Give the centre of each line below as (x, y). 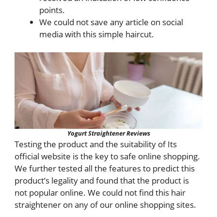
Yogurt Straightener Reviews (108, 133)
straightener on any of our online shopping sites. (105, 205)
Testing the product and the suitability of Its (96, 144)
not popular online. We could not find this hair (100, 193)
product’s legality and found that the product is (102, 180)
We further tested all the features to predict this (105, 168)
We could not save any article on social (111, 22)
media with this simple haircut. (97, 34)
